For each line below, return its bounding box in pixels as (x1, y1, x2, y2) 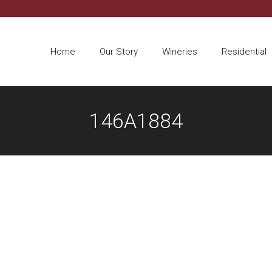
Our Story (100, 46, 138, 57)
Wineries (162, 46, 197, 57)
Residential (222, 46, 267, 57)
